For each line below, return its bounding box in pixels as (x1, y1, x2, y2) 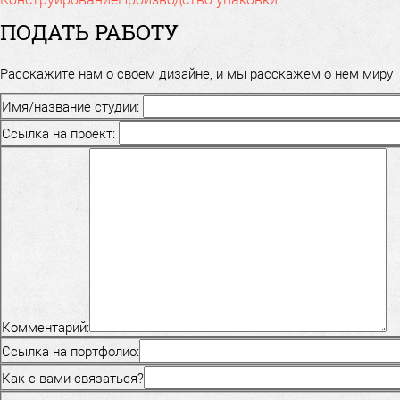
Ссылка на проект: (2, 123, 115, 142)
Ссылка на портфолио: (2, 341, 139, 360)
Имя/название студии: (2, 96, 139, 115)
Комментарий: (2, 317, 89, 336)
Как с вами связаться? (2, 368, 144, 387)
